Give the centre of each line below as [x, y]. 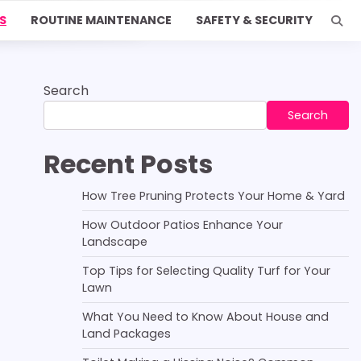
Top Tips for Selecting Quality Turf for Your [206, 271]
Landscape [114, 242]
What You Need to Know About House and [205, 317]
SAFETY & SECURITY [254, 20]
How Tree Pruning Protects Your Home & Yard [213, 196]
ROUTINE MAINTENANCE [101, 20]
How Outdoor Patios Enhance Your [182, 225]
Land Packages [126, 334]
